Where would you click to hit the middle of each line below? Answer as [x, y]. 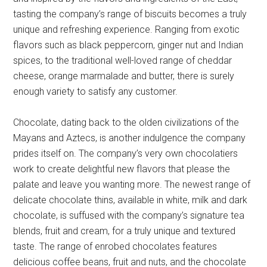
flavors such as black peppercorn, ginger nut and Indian [128, 45]
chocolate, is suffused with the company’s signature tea [129, 215]
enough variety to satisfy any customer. [96, 91]
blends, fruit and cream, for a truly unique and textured [125, 231]
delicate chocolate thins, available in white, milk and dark [131, 200]
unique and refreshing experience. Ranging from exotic [127, 29]
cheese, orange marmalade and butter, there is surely [124, 76]
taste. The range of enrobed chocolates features [115, 246]
